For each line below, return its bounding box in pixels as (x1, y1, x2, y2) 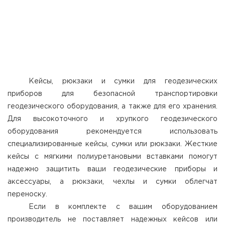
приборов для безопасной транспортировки (8, 91, 217, 97)
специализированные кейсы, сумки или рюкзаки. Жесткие (8, 141, 217, 147)
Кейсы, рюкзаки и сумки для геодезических (29, 78, 217, 84)
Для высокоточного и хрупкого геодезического (8, 116, 217, 122)
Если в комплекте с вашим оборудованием (29, 204, 217, 210)
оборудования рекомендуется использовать (8, 129, 217, 135)
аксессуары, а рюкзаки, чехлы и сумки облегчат (8, 179, 217, 185)
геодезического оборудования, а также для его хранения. (8, 103, 217, 109)
